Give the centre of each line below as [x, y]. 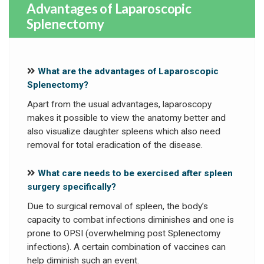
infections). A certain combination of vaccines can [126, 247]
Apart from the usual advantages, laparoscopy [119, 105]
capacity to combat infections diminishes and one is [131, 220]
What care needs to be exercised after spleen [135, 174]
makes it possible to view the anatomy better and [126, 118]
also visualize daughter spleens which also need [124, 132]
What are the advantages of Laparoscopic [128, 72]
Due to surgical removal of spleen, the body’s [118, 207]
